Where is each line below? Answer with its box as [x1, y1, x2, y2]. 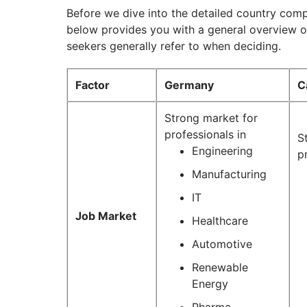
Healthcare [192, 214, 248, 228]
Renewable [192, 260, 248, 275]
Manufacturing [192, 167, 267, 182]
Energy [192, 277, 228, 291]
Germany [164, 78, 214, 93]
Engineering [192, 144, 253, 158]
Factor [75, 78, 110, 93]
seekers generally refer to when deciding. [66, 39, 281, 53]
